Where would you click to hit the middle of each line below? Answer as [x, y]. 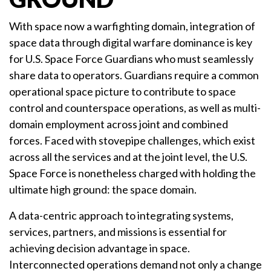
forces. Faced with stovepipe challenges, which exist [132, 141]
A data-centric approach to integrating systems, [121, 216]
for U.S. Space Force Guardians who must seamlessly [131, 59]
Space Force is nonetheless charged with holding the [132, 173]
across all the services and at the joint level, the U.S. [128, 157]
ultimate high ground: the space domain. [103, 190]
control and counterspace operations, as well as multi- [135, 108]
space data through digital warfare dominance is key [131, 43]
